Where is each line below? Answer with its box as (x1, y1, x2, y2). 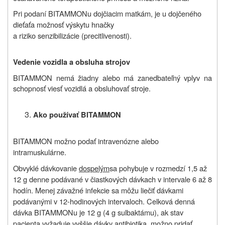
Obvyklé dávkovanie (13, 163, 77, 174)
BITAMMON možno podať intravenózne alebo (13, 136, 159, 147)
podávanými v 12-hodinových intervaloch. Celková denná (13, 196, 195, 207)
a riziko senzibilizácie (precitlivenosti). (13, 30, 132, 41)
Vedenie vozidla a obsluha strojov (13, 57, 130, 68)
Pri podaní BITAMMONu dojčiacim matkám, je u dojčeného (13, 8, 201, 19)
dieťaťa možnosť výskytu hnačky (13, 19, 114, 30)
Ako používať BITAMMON (33, 109, 121, 121)
